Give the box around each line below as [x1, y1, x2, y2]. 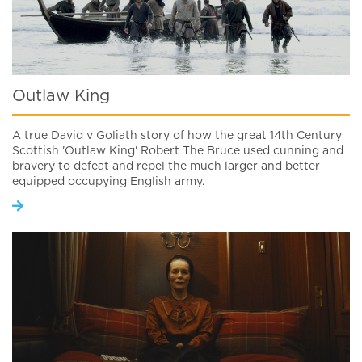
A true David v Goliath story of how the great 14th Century [12, 130, 342, 142]
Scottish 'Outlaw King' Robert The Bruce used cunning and [12, 145, 343, 158]
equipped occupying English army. [12, 176, 204, 188]
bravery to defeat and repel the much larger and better [12, 161, 320, 173]
